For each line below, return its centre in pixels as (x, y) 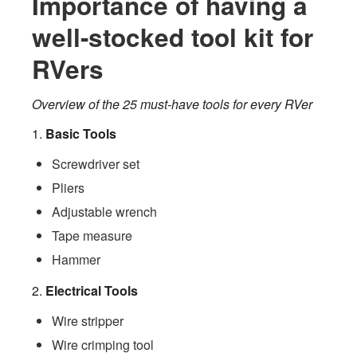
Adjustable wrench (104, 211)
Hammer (76, 259)
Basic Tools (81, 133)
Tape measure (92, 235)
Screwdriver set (96, 163)
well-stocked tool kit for (173, 37)
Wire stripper (88, 320)
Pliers (68, 187)
